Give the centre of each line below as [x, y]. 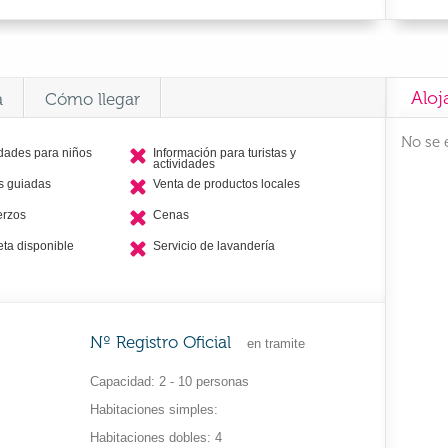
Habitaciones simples [152, 409]
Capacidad [121, 381]
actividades [184, 164]
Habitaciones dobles [149, 437]
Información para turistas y [224, 153]
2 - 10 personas [204, 381]
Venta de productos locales [226, 184]
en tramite [276, 343]
